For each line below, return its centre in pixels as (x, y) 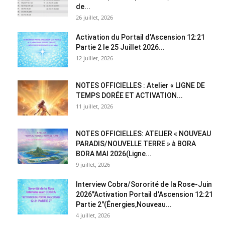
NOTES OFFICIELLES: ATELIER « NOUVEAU (143, 133)
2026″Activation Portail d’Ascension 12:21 (144, 194)
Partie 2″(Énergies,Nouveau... (124, 204)
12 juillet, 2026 (94, 58)
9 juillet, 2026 (93, 164)
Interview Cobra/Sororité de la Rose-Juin (144, 184)
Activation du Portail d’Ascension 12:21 (140, 37)
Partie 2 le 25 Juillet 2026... (120, 47)
